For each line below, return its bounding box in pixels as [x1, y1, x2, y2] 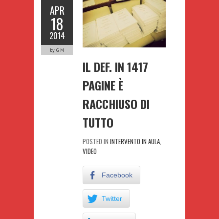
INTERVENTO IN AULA [110, 136, 160, 146]
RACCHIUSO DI [83, 94, 150, 112]
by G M [50, 46, 64, 53]
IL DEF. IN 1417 [83, 57, 148, 75]
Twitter [102, 194, 122, 202]
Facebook [102, 171, 132, 179]
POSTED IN [83, 136, 110, 146]
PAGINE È [83, 76, 123, 94]
